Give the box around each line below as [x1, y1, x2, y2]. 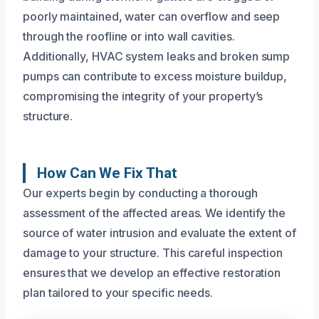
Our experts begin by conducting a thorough [23, 185, 258, 200]
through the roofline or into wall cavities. [23, 28, 235, 43]
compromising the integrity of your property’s [23, 88, 263, 103]
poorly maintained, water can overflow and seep [23, 9, 281, 23]
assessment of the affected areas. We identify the [23, 205, 286, 220]
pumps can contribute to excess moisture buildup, [23, 68, 288, 83]
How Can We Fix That [37, 164, 177, 182]
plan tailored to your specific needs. [23, 285, 214, 300]
